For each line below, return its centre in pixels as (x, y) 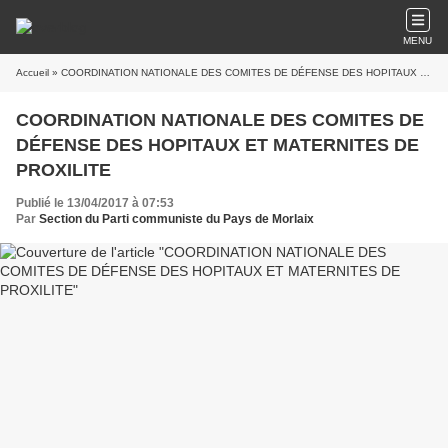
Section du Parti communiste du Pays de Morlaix (176, 219)
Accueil (32, 72)
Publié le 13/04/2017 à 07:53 (95, 203)
